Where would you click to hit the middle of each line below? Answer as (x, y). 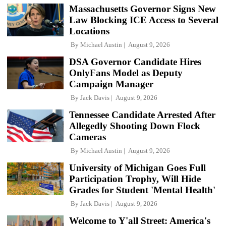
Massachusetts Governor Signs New (143, 9)
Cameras (88, 137)
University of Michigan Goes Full (137, 167)
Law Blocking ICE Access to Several (144, 20)
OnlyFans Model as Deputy (126, 73)
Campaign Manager (111, 84)
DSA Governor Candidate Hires (135, 62)
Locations (89, 31)
